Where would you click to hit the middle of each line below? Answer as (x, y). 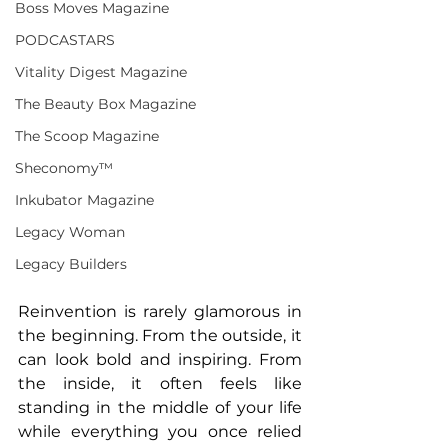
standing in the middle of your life (160, 408)
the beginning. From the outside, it (160, 336)
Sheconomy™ (64, 167)
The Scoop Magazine (87, 135)
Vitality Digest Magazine (101, 71)
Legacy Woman (70, 231)
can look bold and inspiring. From (160, 360)
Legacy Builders (71, 263)
